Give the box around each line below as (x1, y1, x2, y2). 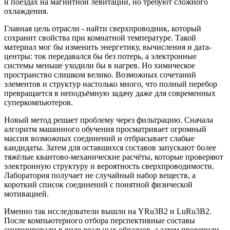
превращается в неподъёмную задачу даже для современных (4, 88, 216, 98)
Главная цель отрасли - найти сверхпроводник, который (4, 24, 201, 33)
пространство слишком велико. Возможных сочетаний (4, 70, 196, 79)
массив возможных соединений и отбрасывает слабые (4, 133, 195, 143)
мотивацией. (4, 189, 49, 198)
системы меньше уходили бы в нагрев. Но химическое (4, 61, 195, 70)
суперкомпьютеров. (4, 98, 73, 107)
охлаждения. (4, 6, 48, 15)
